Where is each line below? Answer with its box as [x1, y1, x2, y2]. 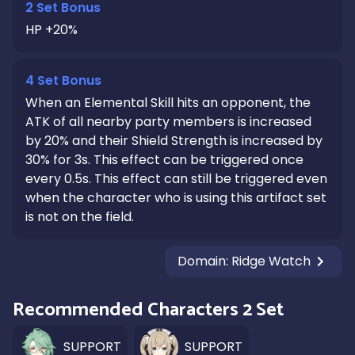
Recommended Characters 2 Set [13, 295, 284, 326]
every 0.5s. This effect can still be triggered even [25, 170, 327, 188]
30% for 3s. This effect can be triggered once [25, 151, 303, 169]
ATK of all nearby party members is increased [25, 113, 311, 131]
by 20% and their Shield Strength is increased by [25, 132, 323, 150]
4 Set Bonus [25, 71, 101, 90]
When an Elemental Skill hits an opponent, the [25, 94, 311, 112]
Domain [177, 252, 226, 270]
